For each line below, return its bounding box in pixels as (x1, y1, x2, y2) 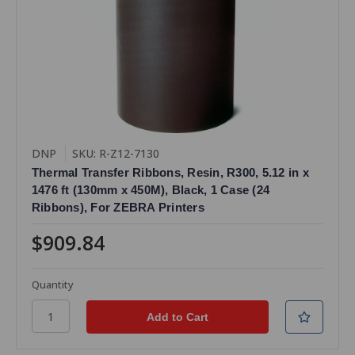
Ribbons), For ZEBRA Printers (31, 200, 204, 215)
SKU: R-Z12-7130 (71, 146, 159, 162)
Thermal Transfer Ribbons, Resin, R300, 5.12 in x (31, 166, 309, 180)
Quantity (31, 277, 74, 292)
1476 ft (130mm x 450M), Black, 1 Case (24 (31, 183, 270, 197)
